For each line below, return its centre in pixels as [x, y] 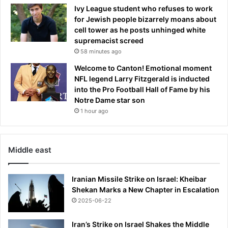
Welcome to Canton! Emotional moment [143, 68]
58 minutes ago [101, 51]
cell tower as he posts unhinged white [140, 30]
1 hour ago [94, 111]
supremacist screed [109, 40]
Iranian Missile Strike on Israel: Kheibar [139, 179]
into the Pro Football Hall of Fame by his [142, 89]
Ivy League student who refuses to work [144, 8]
